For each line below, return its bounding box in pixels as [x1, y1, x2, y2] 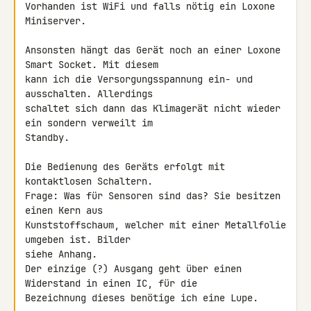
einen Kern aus [25, 204, 108, 217]
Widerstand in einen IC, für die [25, 277, 203, 289]
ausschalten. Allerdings [25, 87, 158, 100]
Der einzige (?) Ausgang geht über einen [25, 262, 242, 275]
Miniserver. [25, 15, 86, 27]
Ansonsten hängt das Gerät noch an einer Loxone [25, 44, 280, 56]
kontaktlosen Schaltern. [25, 175, 153, 187]
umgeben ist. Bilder [25, 233, 136, 246]
